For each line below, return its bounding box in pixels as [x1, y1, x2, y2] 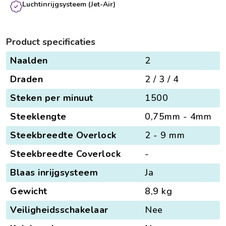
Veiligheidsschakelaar [10, 203, 108, 216]
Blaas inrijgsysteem [10, 166, 98, 179]
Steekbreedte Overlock [10, 129, 117, 141]
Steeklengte [10, 110, 67, 123]
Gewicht [10, 185, 47, 197]
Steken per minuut [10, 91, 93, 104]
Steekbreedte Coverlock [10, 147, 121, 160]
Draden [10, 73, 43, 85]
